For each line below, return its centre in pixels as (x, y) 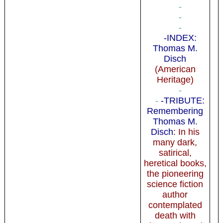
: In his (186, 132)
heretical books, (175, 163)
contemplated (175, 205)
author (175, 194)
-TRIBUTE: (183, 100)
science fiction (175, 184)
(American (175, 69)
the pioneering (175, 173)
